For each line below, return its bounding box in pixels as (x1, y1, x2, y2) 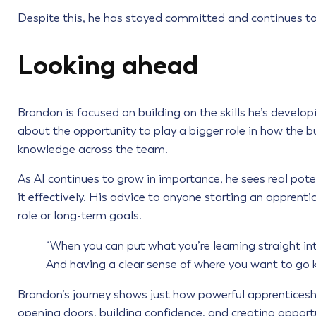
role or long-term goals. (17, 209, 142, 223)
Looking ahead (17, 49, 198, 82)
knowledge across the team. (17, 142, 168, 156)
